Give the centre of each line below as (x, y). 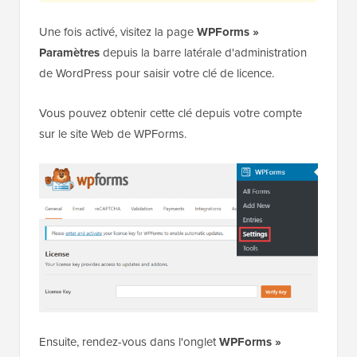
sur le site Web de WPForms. (113, 133)
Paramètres (69, 52)
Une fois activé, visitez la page (118, 31)
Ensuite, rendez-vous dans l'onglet (129, 341)
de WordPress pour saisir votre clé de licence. (157, 73)
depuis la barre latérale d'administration (203, 52)
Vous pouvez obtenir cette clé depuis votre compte (171, 113)
